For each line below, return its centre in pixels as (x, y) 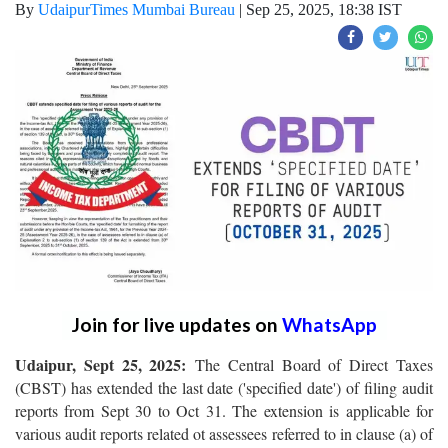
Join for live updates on (176, 324)
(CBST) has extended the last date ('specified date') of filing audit (224, 387)
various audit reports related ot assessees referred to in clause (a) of (224, 433)
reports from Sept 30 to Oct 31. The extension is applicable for (224, 410)
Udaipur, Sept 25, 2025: (105, 364)
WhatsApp (329, 324)
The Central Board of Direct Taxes (314, 364)
